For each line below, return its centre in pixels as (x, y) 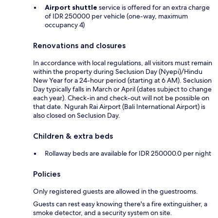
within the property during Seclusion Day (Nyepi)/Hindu (118, 72)
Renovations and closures (79, 46)
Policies (47, 174)
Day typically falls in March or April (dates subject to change (122, 89)
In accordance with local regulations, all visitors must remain (123, 63)
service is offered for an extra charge (154, 8)
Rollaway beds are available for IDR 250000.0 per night (128, 154)
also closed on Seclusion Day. (77, 116)
